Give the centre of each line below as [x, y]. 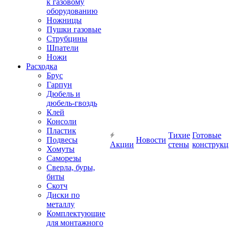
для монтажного [75, 223]
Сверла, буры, [71, 167]
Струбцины [67, 39]
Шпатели [63, 48]
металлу [61, 204]
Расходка [42, 66]
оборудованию [72, 11]
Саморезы [64, 158]
